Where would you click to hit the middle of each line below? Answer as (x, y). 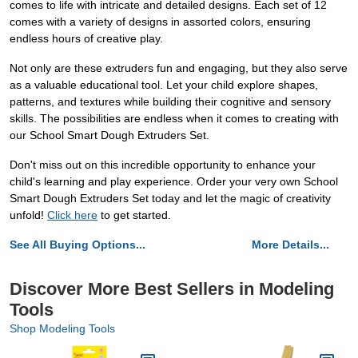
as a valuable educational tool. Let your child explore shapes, (164, 85)
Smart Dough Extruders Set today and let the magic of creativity (170, 198)
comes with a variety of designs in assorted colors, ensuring (160, 22)
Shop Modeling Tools (62, 328)
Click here (72, 215)
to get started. (134, 215)
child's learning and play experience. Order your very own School (174, 181)
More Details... (290, 245)
